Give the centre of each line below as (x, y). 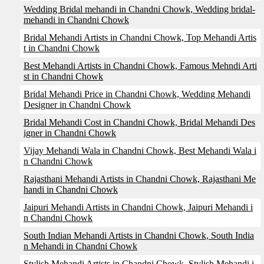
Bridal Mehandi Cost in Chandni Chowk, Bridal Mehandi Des (139, 122)
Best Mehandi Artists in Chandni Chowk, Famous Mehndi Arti (140, 66)
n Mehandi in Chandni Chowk (80, 246)
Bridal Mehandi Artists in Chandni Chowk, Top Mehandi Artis (140, 37)
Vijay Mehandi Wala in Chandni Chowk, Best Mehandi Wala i (140, 151)
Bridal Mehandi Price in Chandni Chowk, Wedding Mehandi (137, 94)
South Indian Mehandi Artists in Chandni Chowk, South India (139, 235)
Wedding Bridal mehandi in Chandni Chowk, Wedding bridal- (139, 9)
